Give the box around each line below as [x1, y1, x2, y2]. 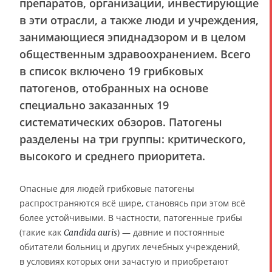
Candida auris [64, 227, 117, 239]
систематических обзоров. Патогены [19, 115, 222, 130]
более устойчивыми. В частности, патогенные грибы [19, 212, 242, 224]
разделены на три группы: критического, [19, 132, 246, 147]
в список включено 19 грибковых [19, 64, 203, 79]
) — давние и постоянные [117, 226, 225, 239]
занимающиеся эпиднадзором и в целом [19, 30, 246, 45]
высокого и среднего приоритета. [19, 149, 205, 164]
